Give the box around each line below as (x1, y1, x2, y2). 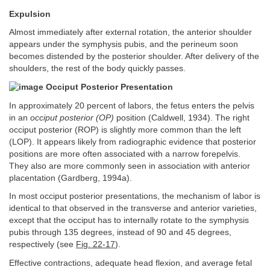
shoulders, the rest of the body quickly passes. (9, 64, 186, 74)
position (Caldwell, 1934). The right (114, 113, 250, 122)
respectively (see (9, 240, 76, 250)
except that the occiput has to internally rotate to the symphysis (9, 216, 249, 225)
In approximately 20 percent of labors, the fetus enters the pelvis (9, 101, 254, 110)
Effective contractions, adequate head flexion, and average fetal (9, 258, 252, 268)
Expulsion (9, 9, 51, 19)
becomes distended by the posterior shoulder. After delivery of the (9, 52, 259, 61)
